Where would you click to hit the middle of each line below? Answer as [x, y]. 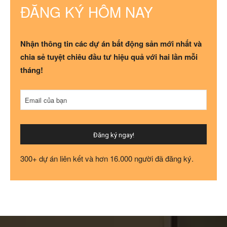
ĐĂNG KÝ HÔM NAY [87, 12]
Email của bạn [46, 100]
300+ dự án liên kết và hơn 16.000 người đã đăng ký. [107, 159]
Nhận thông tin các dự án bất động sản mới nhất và [111, 44]
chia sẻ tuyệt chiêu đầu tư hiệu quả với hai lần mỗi [109, 57]
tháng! [32, 70]
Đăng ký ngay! [113, 135]
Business [33, 95]
